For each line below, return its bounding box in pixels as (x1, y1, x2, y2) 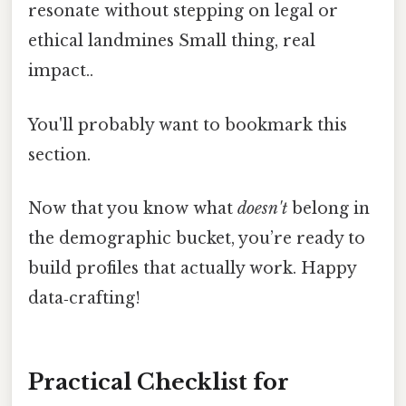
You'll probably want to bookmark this (28, 114, 347, 135)
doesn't (237, 198, 287, 218)
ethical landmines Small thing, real (28, 31, 315, 52)
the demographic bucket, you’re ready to (28, 227, 365, 248)
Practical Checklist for (28, 368, 289, 395)
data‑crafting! (28, 287, 140, 308)
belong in (287, 198, 370, 218)
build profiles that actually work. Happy (28, 257, 356, 278)
